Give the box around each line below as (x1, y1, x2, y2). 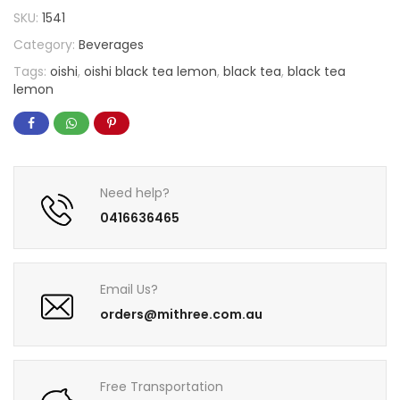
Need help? (100, 184, 171, 203)
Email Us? (100, 280, 159, 299)
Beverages (79, 35, 144, 54)
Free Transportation (100, 377, 224, 396)
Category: (13, 35, 79, 54)
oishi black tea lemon (84, 62, 217, 80)
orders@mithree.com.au (100, 305, 263, 324)
